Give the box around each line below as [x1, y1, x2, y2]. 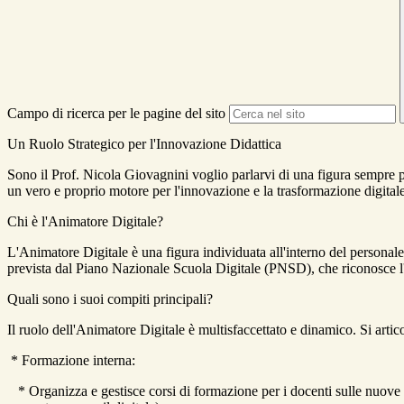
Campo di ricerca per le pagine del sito [7, 106, 225, 122]
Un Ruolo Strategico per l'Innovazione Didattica [7, 136, 281, 152]
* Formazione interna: [7, 353, 135, 369]
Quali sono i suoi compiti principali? [7, 291, 213, 308]
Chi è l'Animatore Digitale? [7, 214, 163, 230]
